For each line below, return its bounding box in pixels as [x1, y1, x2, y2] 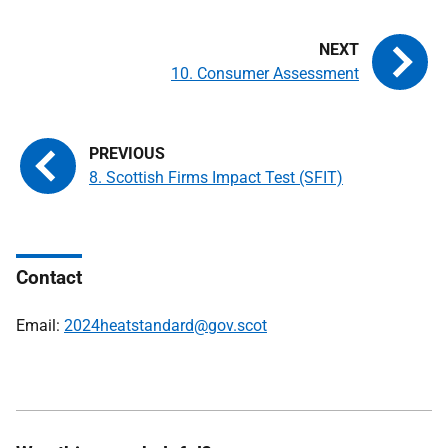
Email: [16, 316, 64, 335]
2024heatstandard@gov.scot [64, 316, 267, 335]
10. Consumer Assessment [171, 64, 359, 83]
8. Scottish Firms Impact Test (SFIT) [89, 168, 343, 187]
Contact [16, 266, 82, 289]
